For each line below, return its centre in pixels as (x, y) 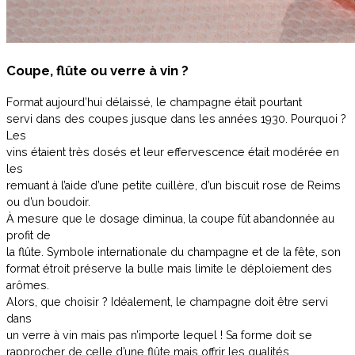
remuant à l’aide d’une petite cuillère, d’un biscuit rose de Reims (174, 185)
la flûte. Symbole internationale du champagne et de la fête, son (174, 252)
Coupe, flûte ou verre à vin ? (97, 71)
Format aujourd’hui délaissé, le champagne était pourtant (154, 102)
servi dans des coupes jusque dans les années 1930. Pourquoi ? (176, 118)
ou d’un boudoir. (48, 202)
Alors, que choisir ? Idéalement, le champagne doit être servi (167, 302)
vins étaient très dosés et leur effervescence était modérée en (173, 152)
